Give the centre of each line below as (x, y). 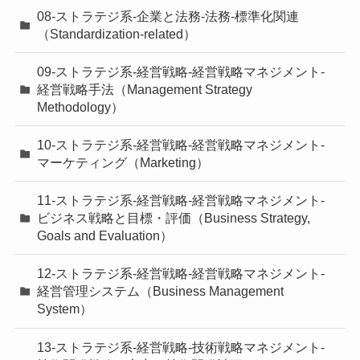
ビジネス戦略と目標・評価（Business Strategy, (174, 218)
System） (65, 309)
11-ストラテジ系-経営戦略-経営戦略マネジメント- (181, 200)
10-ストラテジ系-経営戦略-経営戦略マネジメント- (181, 145)
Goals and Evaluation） (105, 236)
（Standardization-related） (117, 33)
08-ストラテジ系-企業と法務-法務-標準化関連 (168, 16)
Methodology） (81, 106)
